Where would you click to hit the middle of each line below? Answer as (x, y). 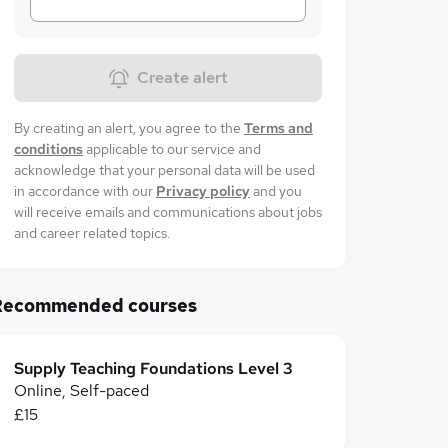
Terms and (278, 128)
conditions (48, 149)
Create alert (182, 77)
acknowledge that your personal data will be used (164, 170)
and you (277, 191)
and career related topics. (92, 233)
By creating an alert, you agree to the (127, 128)
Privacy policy (203, 191)
